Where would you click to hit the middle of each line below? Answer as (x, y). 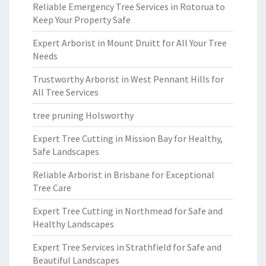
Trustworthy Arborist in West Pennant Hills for (128, 79)
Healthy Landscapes (73, 224)
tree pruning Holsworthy (83, 115)
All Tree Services (66, 92)
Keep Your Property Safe (82, 20)
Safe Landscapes (66, 151)
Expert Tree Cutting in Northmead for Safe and (128, 211)
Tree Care (52, 188)
